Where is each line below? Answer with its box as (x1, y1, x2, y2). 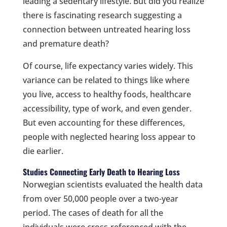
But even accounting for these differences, (22, 117, 185, 128)
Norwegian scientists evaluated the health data (22, 178, 203, 190)
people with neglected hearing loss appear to (22, 131, 196, 142)
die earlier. (22, 145, 63, 157)
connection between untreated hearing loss (22, 23, 191, 35)
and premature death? (22, 37, 109, 49)
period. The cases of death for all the (22, 207, 163, 218)
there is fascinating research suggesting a (22, 9, 182, 21)
